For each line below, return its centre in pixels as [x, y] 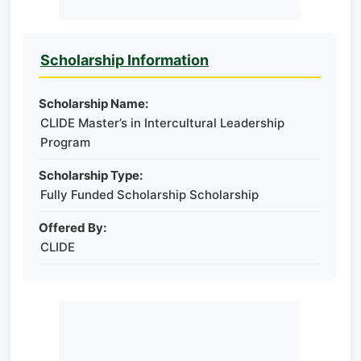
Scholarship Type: [91, 175]
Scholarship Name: [93, 104]
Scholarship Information [124, 60]
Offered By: [73, 228]
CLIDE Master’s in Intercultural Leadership [162, 123]
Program [65, 142]
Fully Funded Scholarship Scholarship [149, 195]
